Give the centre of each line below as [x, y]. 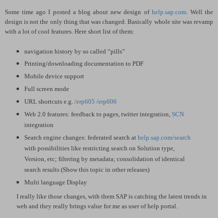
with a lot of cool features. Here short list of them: [70, 31]
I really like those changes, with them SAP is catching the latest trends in [112, 197]
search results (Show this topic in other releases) [87, 170]
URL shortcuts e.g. [49, 102]
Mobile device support [54, 76]
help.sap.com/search [164, 138]
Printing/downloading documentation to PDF [84, 64]
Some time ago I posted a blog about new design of [78, 12]
